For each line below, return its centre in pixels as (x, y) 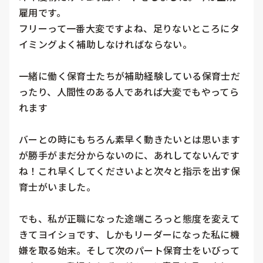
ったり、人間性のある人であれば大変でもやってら (129, 92)
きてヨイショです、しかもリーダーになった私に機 (129, 235)
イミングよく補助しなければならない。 (106, 44)
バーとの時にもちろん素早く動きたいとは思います (130, 139)
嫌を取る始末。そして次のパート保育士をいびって (129, 250)
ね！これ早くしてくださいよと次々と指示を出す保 (130, 171)
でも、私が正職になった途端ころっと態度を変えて (129, 219)
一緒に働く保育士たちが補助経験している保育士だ (130, 76)
